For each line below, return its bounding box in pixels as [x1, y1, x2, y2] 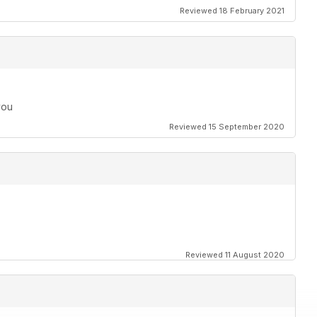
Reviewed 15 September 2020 [169, 122, 284, 132]
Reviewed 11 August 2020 [185, 250, 284, 260]
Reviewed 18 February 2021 [180, 6, 284, 16]
